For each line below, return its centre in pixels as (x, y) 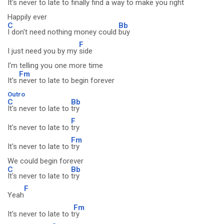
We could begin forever (45, 161)
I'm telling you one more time (55, 65)
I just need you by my (43, 51)
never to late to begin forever (67, 80)
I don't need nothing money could (63, 32)
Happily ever (27, 17)
